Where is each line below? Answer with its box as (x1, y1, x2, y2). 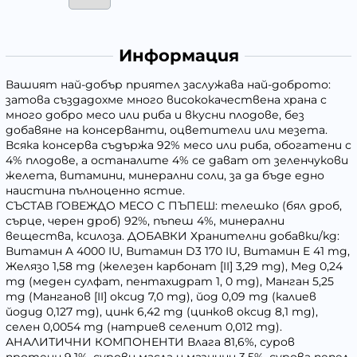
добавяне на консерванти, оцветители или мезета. (6, 123, 328, 138)
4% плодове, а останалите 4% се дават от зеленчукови (6, 153, 348, 168)
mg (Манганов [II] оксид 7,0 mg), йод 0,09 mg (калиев (6, 289, 316, 304)
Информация (118, 45, 239, 66)
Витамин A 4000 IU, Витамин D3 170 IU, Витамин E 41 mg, (6, 244, 350, 259)
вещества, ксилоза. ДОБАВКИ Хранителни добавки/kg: (6, 229, 339, 244)
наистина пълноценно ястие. (6, 183, 185, 198)
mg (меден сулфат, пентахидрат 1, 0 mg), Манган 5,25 (6, 274, 334, 289)
